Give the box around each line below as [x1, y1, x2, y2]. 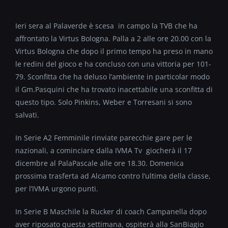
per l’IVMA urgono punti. [15, 184, 98, 193]
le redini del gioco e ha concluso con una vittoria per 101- [15, 59, 211, 69]
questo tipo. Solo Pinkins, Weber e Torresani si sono [15, 97, 192, 107]
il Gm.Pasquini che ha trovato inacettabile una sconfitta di [15, 84, 213, 94]
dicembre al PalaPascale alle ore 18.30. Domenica [15, 158, 184, 168]
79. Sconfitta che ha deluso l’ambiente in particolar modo [15, 72, 210, 81]
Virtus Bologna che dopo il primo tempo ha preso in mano [15, 46, 213, 56]
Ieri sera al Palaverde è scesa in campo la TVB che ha [15, 21, 197, 31]
